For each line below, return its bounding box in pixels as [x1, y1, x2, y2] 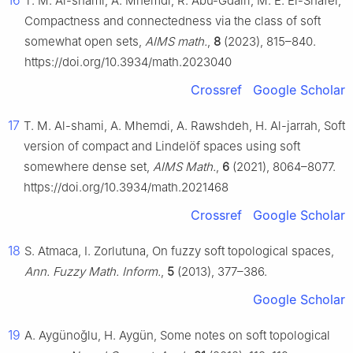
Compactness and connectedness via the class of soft [24, 13, 321, 29]
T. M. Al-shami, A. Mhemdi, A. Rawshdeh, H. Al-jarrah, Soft [24, 118, 345, 134]
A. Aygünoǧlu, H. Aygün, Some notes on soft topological [24, 328, 330, 344]
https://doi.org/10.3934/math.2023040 [24, 54, 232, 70]
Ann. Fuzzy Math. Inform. [24, 264, 161, 280]
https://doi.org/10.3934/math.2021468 [24, 180, 229, 195]
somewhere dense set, [24, 159, 153, 175]
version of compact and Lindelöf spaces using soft [24, 139, 300, 154]
